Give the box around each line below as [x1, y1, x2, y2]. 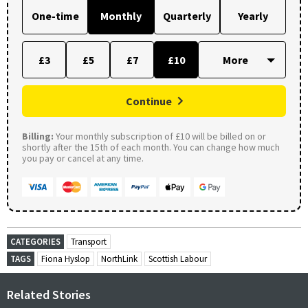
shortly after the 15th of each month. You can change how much [22, 140, 280, 153]
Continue [126, 93, 172, 108]
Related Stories [7, 286, 91, 302]
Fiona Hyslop [41, 252, 90, 265]
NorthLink [101, 252, 137, 265]
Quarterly [163, 8, 211, 23]
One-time [31, 8, 79, 23]
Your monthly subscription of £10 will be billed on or [54, 129, 266, 142]
